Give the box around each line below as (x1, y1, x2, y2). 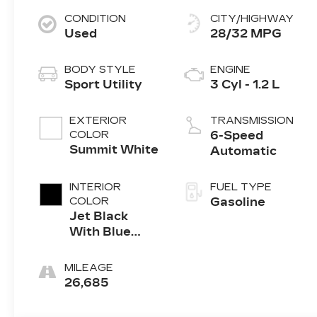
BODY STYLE (64, 64, 137, 76)
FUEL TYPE (209, 181, 272, 194)
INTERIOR (69, 181, 122, 194)
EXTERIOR (69, 115, 127, 127)
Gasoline (209, 195, 265, 209)
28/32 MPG (209, 27, 282, 41)
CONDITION (64, 13, 127, 25)
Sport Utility (64, 78, 143, 92)
